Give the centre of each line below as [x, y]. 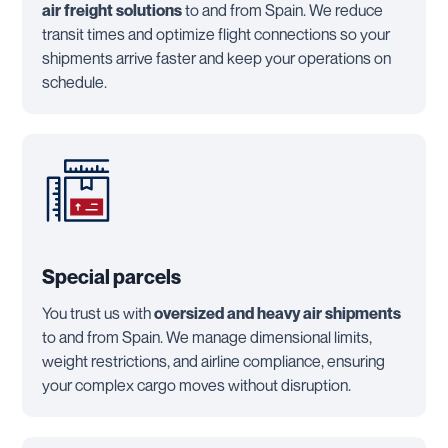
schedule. [74, 81]
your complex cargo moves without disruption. [196, 384]
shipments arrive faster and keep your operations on [216, 57]
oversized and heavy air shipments [277, 312]
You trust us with [98, 312]
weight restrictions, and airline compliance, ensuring [213, 360]
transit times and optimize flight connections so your [216, 33]
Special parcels [111, 276]
